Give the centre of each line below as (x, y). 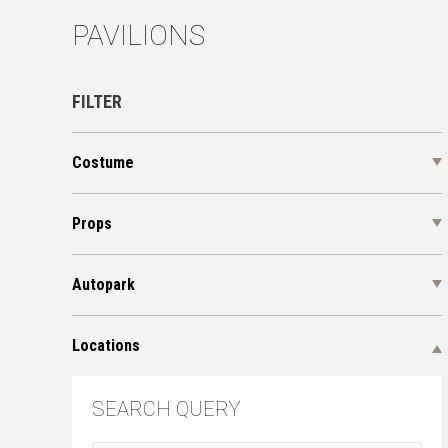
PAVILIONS (138, 35)
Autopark (103, 284)
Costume (103, 162)
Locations (106, 345)
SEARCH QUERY (166, 409)
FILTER (97, 101)
